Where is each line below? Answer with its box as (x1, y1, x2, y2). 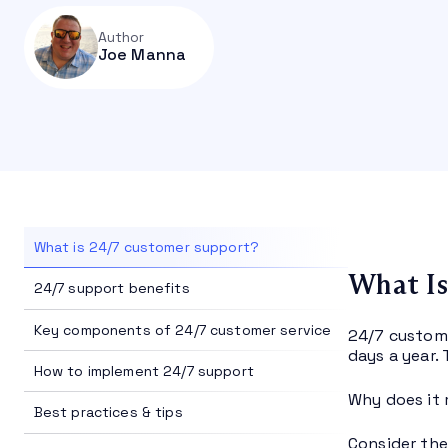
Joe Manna (97, 44, 187, 66)
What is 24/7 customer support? (33, 237, 259, 256)
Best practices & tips (33, 403, 183, 422)
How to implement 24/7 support (33, 362, 254, 381)
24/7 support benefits (33, 279, 190, 298)
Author (97, 28, 145, 47)
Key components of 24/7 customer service (33, 320, 332, 339)
